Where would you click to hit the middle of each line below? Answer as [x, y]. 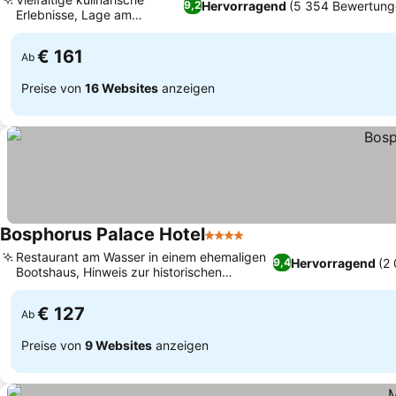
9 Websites [118, 345]
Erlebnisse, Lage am [74, 15]
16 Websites [122, 88]
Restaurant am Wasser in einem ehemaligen [141, 257]
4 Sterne [232, 244]
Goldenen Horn [59, 30]
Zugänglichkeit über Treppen [100, 287]
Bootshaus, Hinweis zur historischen [119, 272]
